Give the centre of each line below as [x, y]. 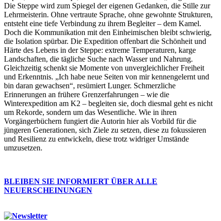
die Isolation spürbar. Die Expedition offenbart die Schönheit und [105, 41]
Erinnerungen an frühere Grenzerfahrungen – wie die [87, 94]
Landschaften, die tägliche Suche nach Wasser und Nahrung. [98, 59]
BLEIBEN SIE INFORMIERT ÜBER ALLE [81, 181]
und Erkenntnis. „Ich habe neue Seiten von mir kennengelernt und [107, 76]
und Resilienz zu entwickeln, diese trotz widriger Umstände [96, 139]
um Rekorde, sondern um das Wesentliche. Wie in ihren [90, 112]
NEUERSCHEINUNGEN [48, 190]
